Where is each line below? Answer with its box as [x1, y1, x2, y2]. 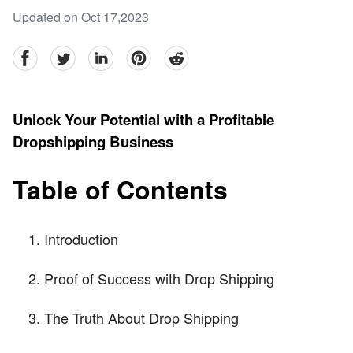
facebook [12, 45, 63, 64]
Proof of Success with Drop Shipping [44, 267, 274, 288]
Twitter [50, 45, 86, 64]
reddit [163, 45, 195, 64]
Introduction [44, 228, 118, 249]
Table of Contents [13, 170, 228, 207]
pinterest [125, 45, 173, 64]
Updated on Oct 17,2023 [13, 8, 149, 27]
